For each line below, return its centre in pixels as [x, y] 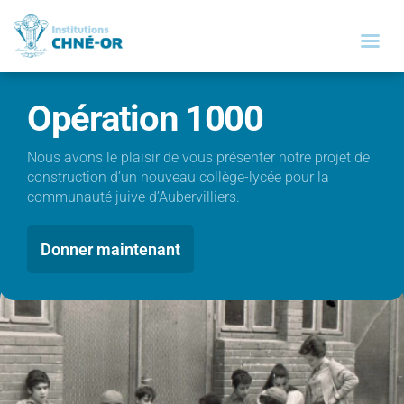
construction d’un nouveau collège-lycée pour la [178, 177]
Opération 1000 [145, 119]
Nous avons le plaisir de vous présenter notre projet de [198, 157]
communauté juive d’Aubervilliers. [133, 197]
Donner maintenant [110, 249]
